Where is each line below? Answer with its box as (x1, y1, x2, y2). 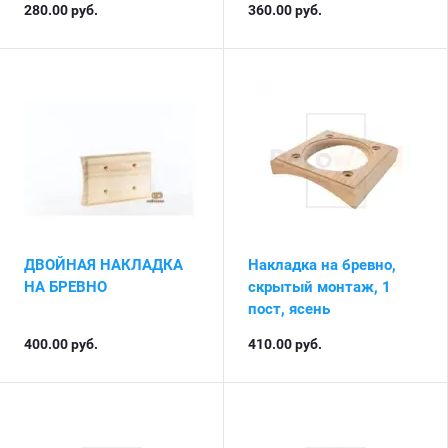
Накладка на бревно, (248, 256, 396, 274)
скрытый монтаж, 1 (248, 278, 391, 296)
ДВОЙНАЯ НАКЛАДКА (24, 256, 183, 274)
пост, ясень (248, 300, 330, 318)
